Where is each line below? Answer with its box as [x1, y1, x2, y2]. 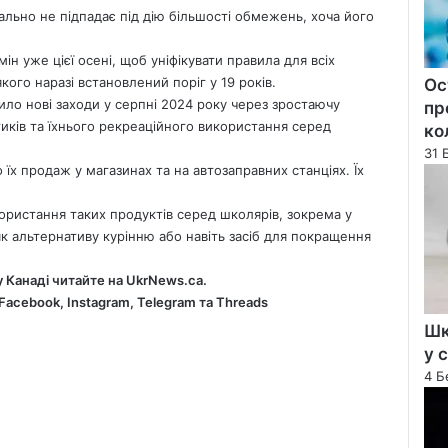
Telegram [136, 293, 196, 310]
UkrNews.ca [125, 271, 203, 288]
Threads [215, 293, 268, 310]
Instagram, [66, 293, 134, 310]
